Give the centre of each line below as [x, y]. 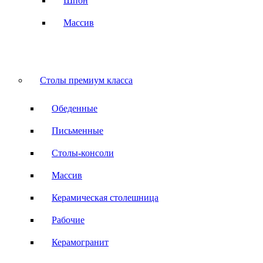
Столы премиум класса [86, 80]
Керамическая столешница [105, 198]
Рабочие [68, 220]
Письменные [77, 131]
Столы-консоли [83, 153]
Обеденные [75, 109]
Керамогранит [80, 242]
